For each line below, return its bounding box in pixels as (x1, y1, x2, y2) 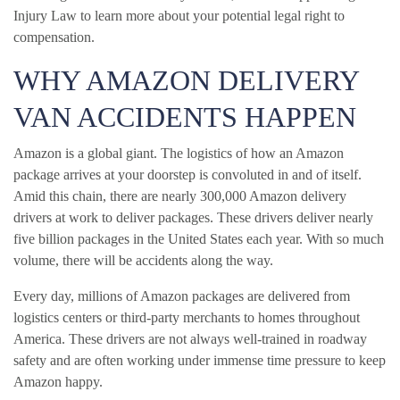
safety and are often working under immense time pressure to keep (13, 352, 386, 368)
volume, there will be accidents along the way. (13, 252, 273, 268)
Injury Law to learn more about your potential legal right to (13, 7, 345, 23)
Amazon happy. (13, 373, 103, 389)
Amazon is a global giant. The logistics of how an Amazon (13, 145, 344, 161)
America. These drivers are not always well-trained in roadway (13, 330, 367, 346)
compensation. (13, 29, 95, 45)
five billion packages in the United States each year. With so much (13, 230, 384, 246)
